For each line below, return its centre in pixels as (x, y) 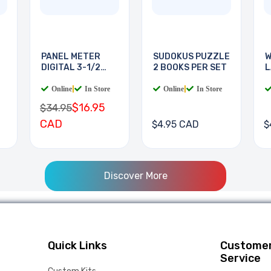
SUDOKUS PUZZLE (191, 57)
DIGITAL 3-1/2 (71, 68)
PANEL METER (71, 57)
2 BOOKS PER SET (190, 68)
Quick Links (77, 246)
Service (240, 259)
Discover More (135, 176)
